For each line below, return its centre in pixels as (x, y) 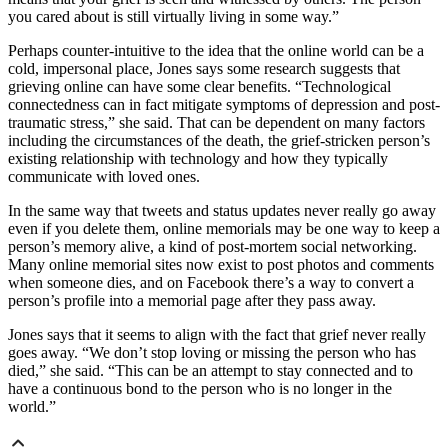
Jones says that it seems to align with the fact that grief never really (217, 335)
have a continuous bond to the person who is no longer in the (200, 389)
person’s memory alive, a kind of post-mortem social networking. (212, 247)
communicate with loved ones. (104, 177)
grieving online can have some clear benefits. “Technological (199, 87)
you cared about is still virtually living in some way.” (173, 17)
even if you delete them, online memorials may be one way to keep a (224, 229)
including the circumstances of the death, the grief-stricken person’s (219, 141)
